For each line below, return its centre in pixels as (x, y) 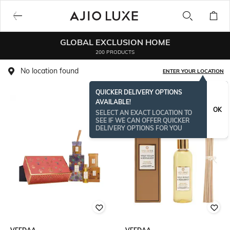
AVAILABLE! (113, 102)
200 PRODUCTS (115, 52)
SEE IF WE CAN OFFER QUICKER (142, 120)
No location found (50, 71)
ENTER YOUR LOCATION (193, 71)
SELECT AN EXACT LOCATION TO (144, 113)
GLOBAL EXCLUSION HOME (115, 42)
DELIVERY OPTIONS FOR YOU (139, 128)
